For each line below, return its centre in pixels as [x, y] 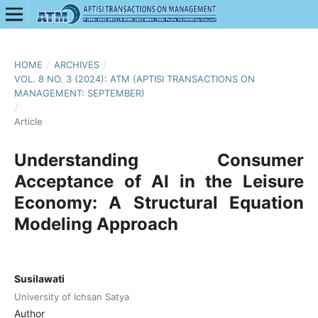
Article [28, 121]
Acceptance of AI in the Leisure [159, 181]
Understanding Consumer [159, 160]
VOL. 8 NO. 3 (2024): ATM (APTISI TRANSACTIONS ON [134, 78]
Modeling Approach [96, 224]
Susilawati [39, 278]
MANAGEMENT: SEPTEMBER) [79, 93]
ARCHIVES [76, 64]
